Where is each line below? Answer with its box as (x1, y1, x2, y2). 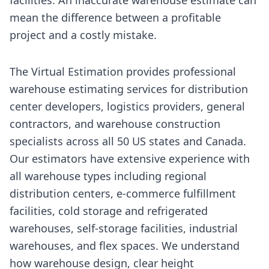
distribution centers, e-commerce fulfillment (10, 186, 236, 201)
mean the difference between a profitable (10, 10, 221, 25)
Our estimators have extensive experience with (10, 151, 250, 166)
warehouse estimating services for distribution (10, 81, 248, 96)
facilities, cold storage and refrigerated (10, 203, 208, 218)
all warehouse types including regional (10, 168, 207, 183)
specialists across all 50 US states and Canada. (10, 133, 246, 148)
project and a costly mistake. (10, 27, 157, 42)
